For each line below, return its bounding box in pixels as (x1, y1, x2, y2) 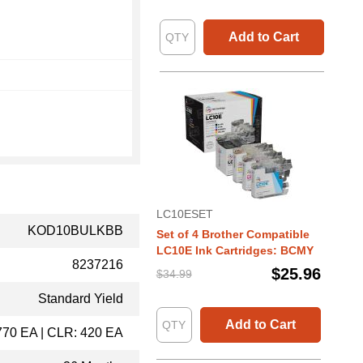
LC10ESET (156, 207, 213, 220)
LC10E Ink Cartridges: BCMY (156, 244, 314, 257)
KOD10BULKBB (28, 224, 123, 237)
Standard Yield (38, 292, 123, 305)
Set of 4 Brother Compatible (156, 228, 310, 241)
